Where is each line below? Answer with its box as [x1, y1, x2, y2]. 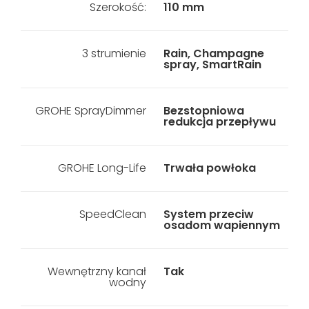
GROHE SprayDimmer [34, 103, 146, 119]
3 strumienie [81, 46, 146, 61]
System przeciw [163, 206, 254, 222]
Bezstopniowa [163, 103, 244, 119]
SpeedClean [79, 206, 146, 222]
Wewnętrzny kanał [47, 263, 146, 279]
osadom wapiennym [163, 217, 280, 233]
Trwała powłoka [163, 160, 256, 176]
